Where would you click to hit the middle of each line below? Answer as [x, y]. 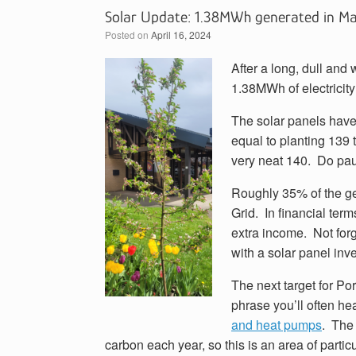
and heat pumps [277, 324]
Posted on [131, 34]
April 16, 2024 [181, 34]
